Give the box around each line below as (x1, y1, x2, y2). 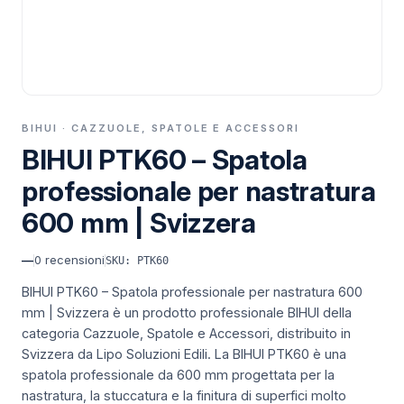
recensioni (41, 252, 105, 267)
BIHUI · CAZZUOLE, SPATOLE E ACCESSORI (22, 122, 300, 134)
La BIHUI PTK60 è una (211, 346, 346, 362)
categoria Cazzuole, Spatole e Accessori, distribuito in (22, 326, 351, 341)
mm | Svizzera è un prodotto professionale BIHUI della (22, 305, 352, 320)
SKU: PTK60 (106, 253, 169, 267)
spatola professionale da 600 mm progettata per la (22, 367, 335, 382)
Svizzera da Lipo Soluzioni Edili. (22, 346, 211, 362)
